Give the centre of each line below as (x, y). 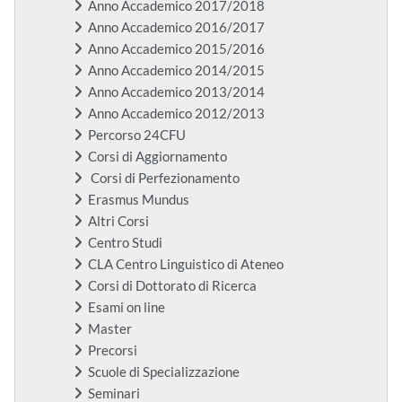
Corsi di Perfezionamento (164, 179)
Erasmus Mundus (139, 200)
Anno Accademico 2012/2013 (176, 114)
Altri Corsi (118, 222)
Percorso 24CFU (137, 135)
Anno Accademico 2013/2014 (176, 92)
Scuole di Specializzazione (164, 372)
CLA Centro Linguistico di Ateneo (186, 265)
